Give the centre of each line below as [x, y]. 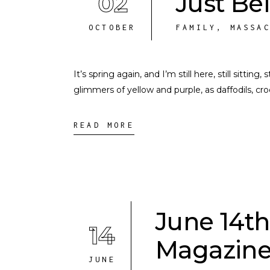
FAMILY [196, 27]
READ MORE [104, 125]
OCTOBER [112, 27]
